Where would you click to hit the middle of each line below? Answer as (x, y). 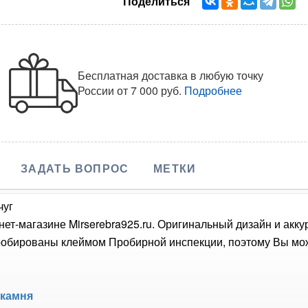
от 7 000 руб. (150, 90)
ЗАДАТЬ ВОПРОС (75, 168)
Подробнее (213, 90)
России (98, 90)
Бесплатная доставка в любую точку (171, 75)
